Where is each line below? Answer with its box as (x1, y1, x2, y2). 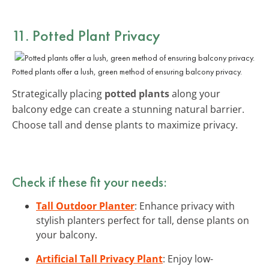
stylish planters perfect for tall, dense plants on (36, 213, 249, 227)
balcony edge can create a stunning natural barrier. (12, 102, 244, 116)
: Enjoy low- (163, 252, 213, 265)
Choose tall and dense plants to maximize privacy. (12, 118, 238, 131)
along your (169, 86, 220, 100)
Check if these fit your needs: (12, 172, 167, 191)
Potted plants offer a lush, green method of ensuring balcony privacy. (12, 65, 242, 77)
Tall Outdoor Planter (36, 199, 134, 213)
